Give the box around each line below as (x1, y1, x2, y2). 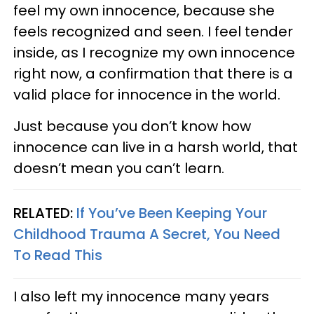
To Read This (13, 245, 102, 265)
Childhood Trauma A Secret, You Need (13, 224, 280, 244)
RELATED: (13, 203, 76, 223)
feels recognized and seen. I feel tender (13, 22, 293, 41)
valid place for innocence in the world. (13, 85, 280, 104)
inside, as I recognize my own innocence (13, 43, 295, 62)
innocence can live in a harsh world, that (13, 137, 298, 157)
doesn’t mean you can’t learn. (13, 158, 224, 178)
